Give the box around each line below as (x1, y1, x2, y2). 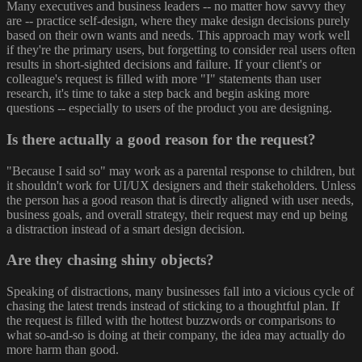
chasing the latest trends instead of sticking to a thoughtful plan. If (6, 299, 339, 314)
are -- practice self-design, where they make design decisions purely (6, 14, 350, 28)
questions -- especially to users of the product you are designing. (6, 101, 332, 116)
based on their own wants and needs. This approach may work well (6, 28, 350, 43)
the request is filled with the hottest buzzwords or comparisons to (6, 314, 335, 328)
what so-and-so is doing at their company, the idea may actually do (6, 328, 345, 343)
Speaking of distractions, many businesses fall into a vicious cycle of (6, 284, 354, 299)
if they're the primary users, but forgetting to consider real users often (6, 43, 356, 57)
